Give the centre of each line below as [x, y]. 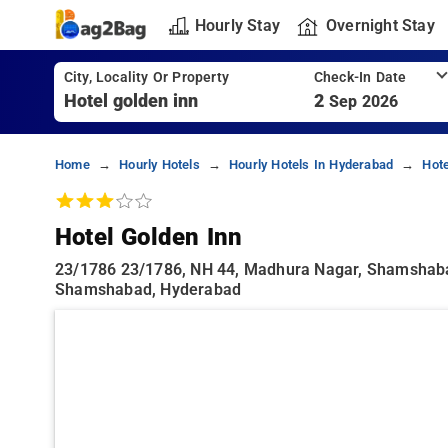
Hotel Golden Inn [149, 237]
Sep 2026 [363, 101]
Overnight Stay [380, 25]
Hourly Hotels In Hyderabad [311, 164]
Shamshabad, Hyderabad [148, 289]
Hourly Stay [237, 25]
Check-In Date [360, 77]
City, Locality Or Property [146, 77]
